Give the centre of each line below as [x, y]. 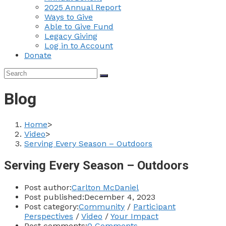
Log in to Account [79, 46]
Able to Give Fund [79, 26]
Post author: [48, 187]
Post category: [51, 206]
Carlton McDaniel [105, 187]
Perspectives [49, 216]
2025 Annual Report [83, 7]
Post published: [54, 197]
